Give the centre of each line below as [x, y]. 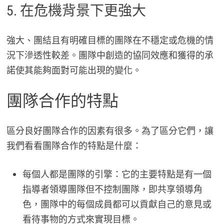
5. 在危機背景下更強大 [76, 10]
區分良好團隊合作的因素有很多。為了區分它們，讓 [110, 131]
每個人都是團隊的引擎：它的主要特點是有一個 [117, 174]
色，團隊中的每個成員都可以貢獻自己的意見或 [117, 204]
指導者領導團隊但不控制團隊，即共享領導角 [112, 189]
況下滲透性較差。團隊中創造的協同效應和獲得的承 [110, 55]
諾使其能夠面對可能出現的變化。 [74, 70]
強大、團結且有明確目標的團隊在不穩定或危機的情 [110, 40]
